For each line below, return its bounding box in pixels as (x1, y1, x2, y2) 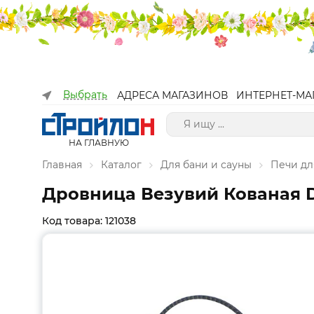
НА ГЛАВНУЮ (68, 137, 129, 148)
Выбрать (63, 88, 107, 101)
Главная (42, 158, 82, 171)
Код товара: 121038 (42, 214, 136, 227)
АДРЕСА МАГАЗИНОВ (117, 89, 228, 102)
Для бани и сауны (161, 158, 252, 171)
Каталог (101, 158, 142, 171)
